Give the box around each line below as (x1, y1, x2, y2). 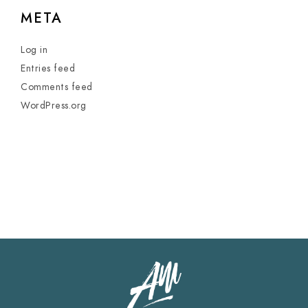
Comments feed (21, 80, 93, 93)
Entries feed (21, 62, 75, 75)
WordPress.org (21, 99, 87, 112)
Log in (21, 43, 47, 56)
